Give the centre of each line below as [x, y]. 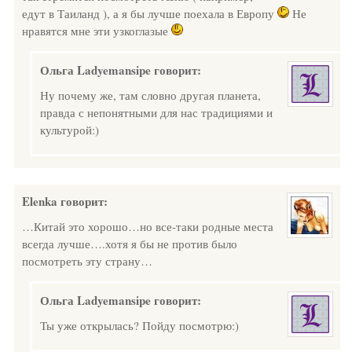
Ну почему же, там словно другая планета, [150, 95]
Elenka [40, 201]
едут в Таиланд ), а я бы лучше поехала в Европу [150, 13]
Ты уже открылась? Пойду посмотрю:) [139, 325]
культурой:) [70, 130]
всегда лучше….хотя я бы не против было [130, 244]
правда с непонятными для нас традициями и [156, 112]
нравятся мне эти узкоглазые [97, 31]
